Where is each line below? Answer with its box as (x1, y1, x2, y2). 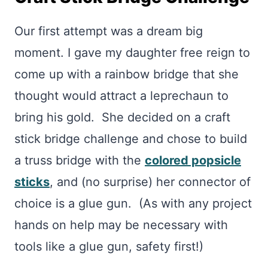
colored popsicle (145, 153, 241, 167)
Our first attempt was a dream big (14, 24, 203, 38)
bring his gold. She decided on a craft (14, 110, 230, 124)
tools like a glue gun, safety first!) (14, 239, 203, 254)
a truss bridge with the (14, 153, 145, 167)
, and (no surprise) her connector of (50, 175, 251, 189)
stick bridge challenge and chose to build (14, 132, 247, 146)
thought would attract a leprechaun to (14, 89, 229, 103)
